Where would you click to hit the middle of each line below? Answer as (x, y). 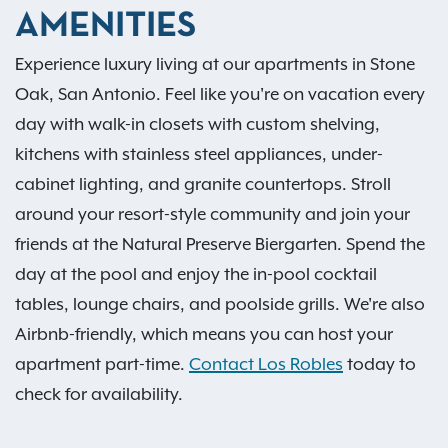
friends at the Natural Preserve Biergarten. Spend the (220, 244)
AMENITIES (105, 27)
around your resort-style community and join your (212, 214)
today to (379, 364)
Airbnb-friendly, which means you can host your (204, 334)
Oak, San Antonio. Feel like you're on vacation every (220, 94)
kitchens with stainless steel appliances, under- (199, 154)
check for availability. (99, 394)
